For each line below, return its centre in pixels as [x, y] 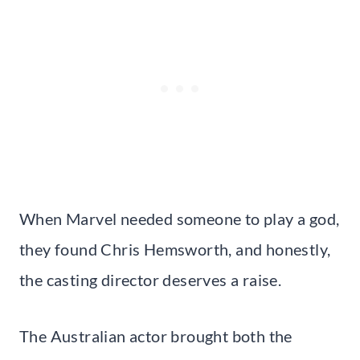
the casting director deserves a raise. [151, 279]
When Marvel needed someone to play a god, [180, 218]
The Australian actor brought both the [156, 335]
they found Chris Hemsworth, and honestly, [175, 249]
